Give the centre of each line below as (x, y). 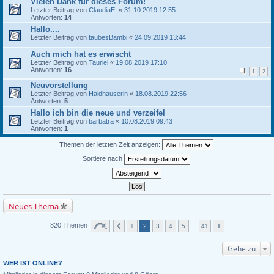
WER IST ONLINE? (33, 263)
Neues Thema (34, 206)
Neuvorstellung (59, 85)
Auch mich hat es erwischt (81, 54)
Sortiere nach (103, 158)
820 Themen (69, 225)
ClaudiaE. (103, 10)
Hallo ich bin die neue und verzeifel (98, 113)
